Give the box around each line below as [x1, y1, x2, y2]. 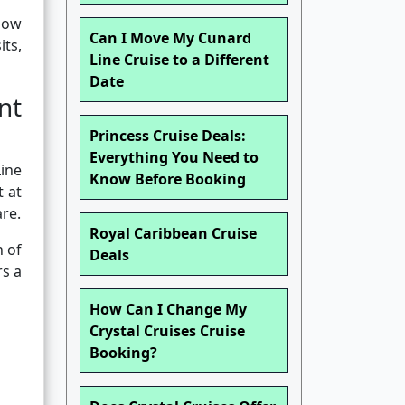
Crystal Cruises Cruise [89, 321, 245, 342]
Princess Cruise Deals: [89, 126, 246, 146]
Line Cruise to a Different [89, 50, 269, 71]
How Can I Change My [89, 299, 247, 320]
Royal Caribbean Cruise [89, 223, 257, 244]
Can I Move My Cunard [89, 28, 251, 49]
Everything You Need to [89, 147, 259, 168]
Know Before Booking [89, 169, 246, 190]
